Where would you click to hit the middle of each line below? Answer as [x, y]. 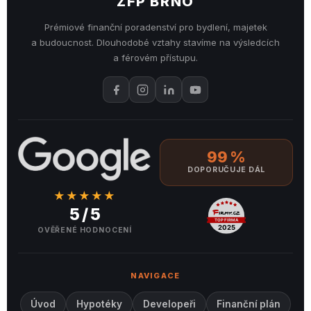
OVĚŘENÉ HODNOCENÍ [85, 230]
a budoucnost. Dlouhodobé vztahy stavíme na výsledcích [155, 42]
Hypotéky [99, 304]
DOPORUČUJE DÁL [226, 169]
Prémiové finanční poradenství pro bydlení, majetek [155, 27]
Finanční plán [249, 304]
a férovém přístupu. [155, 58]
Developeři [169, 304]
